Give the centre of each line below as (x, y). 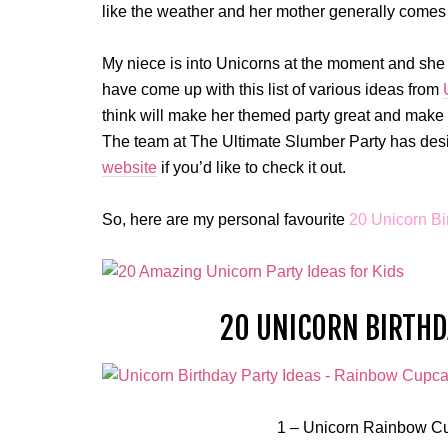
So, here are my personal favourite (225, 219)
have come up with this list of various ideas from (272, 89)
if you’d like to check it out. (251, 167)
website (129, 167)
